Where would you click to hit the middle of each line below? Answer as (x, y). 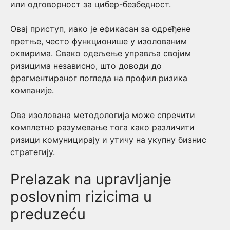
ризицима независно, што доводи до (86, 66)
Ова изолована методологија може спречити (103, 115)
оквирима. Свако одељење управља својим (101, 53)
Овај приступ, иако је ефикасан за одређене (100, 29)
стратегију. (33, 152)
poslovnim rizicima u (81, 196)
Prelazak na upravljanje (91, 179)
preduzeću (48, 214)
